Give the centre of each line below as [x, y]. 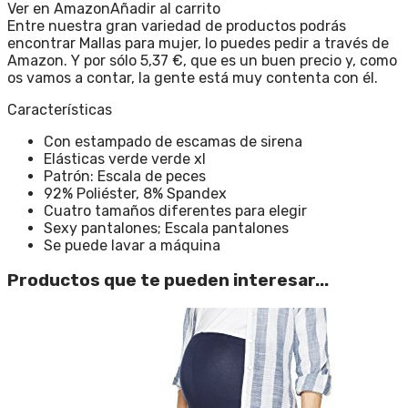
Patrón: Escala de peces [125, 176]
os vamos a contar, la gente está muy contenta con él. [193, 77]
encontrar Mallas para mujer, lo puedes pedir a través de [198, 43]
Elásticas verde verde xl [125, 158]
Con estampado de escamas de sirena [173, 141]
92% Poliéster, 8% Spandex [135, 193]
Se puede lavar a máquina [132, 245]
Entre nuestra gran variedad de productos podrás [177, 25]
